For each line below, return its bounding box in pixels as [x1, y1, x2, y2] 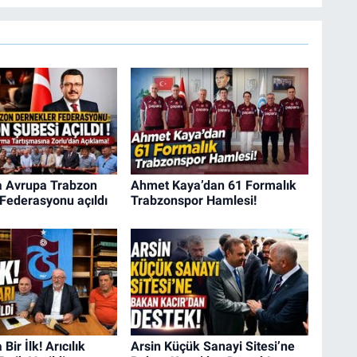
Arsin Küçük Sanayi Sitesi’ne [130, 338, 295, 354]
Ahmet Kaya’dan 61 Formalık [130, 178, 296, 194]
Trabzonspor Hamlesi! [130, 193, 257, 209]
